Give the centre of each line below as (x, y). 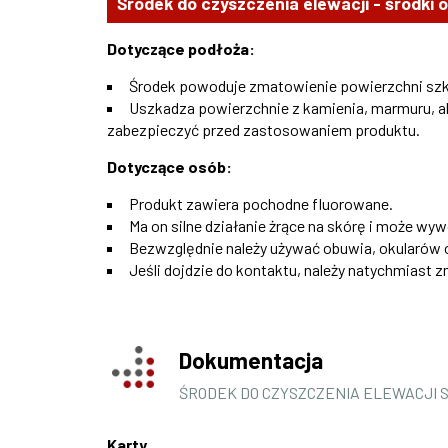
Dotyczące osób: (169, 167)
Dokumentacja (250, 360)
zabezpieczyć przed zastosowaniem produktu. (263, 130)
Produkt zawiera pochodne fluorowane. (261, 204)
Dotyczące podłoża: (181, 49)
